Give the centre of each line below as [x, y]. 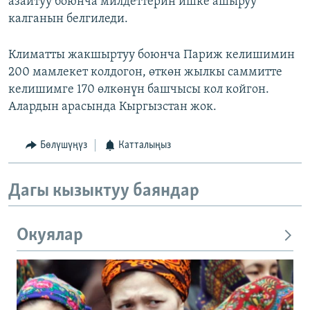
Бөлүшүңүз [63, 146]
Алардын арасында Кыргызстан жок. [112, 107]
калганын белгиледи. [68, 19]
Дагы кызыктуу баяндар [104, 191]
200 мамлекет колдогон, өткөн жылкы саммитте [145, 73]
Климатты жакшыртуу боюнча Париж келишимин [152, 55]
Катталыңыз [145, 146]
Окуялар [50, 236]
